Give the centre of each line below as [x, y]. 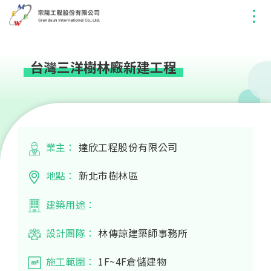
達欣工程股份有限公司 [128, 147]
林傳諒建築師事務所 [143, 233]
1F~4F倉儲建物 [132, 261]
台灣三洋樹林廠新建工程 [103, 67]
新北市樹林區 [108, 176]
